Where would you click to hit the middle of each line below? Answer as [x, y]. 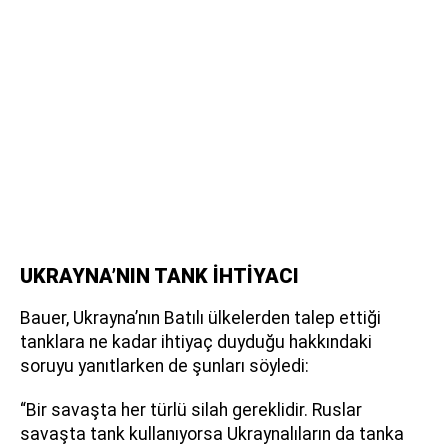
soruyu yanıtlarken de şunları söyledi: [164, 365]
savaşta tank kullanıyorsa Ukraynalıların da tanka [212, 433]
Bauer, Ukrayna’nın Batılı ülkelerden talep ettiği [200, 317]
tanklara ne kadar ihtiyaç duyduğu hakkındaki [196, 341]
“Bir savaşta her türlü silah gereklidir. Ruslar [191, 409]
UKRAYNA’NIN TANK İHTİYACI [159, 275]
